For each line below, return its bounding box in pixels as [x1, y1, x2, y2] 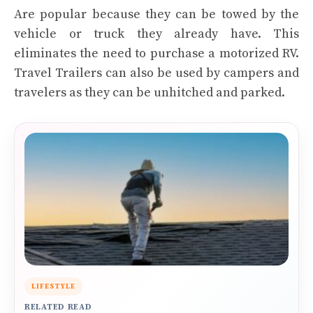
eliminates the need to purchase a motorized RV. [14, 45, 299, 61]
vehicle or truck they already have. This [14, 26, 299, 42]
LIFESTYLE [31, 282, 75, 291]
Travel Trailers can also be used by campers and [14, 65, 299, 81]
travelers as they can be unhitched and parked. [14, 85, 285, 101]
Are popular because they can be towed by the [14, 6, 299, 22]
